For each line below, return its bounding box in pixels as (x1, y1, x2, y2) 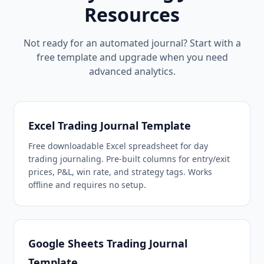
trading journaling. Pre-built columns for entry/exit (28, 153, 230, 164)
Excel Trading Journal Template (28, 118, 191, 133)
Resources (84, 2, 180, 27)
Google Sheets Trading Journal (28, 236, 187, 250)
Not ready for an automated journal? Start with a (23, 37, 241, 49)
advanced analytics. (88, 65, 176, 78)
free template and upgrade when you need (36, 51, 228, 64)
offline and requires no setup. (28, 179, 146, 190)
